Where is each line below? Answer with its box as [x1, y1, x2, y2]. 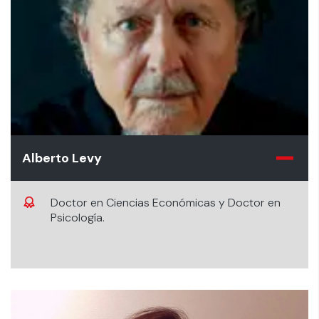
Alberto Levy [22, 150, 102, 167]
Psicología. [51, 210, 105, 225]
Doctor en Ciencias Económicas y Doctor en [51, 195, 281, 210]
